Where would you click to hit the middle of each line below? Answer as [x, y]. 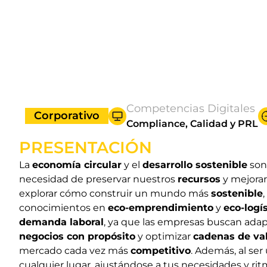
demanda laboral [61, 222]
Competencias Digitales [191, 108]
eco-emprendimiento [161, 208]
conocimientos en [63, 208]
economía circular [77, 165]
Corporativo [67, 116]
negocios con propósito [77, 236]
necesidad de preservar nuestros [98, 179]
